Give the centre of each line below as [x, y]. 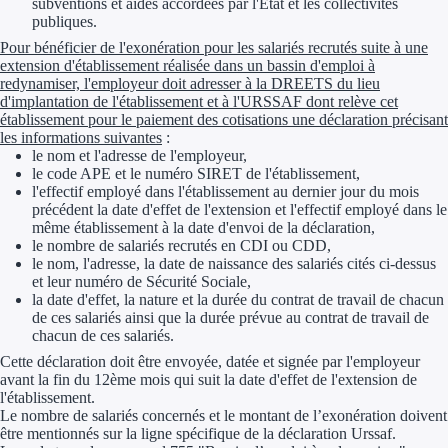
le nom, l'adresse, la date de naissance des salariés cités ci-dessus [234, 264]
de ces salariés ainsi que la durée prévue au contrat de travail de [230, 318]
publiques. [64, 22]
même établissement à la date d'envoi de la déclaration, [203, 228]
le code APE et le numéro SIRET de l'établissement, [196, 174]
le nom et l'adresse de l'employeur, [139, 156]
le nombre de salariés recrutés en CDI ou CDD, [181, 246]
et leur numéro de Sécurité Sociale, [141, 282]
